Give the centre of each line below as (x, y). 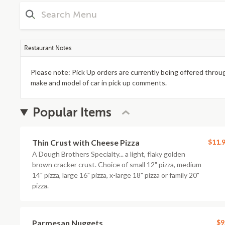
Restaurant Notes (48, 48)
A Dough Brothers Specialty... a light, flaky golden (109, 154)
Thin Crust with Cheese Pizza (86, 142)
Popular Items (72, 113)
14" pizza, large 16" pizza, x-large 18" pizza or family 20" (116, 175)
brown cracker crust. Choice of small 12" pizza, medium (117, 164)
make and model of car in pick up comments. (99, 83)
